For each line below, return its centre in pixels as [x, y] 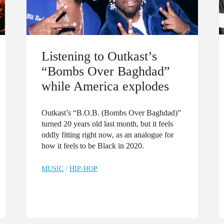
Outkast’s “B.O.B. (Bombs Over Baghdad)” [111, 112]
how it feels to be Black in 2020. [93, 145]
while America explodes [105, 86]
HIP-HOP [83, 168]
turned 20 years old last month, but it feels [107, 123]
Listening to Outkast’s [99, 56]
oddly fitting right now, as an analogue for [107, 134]
